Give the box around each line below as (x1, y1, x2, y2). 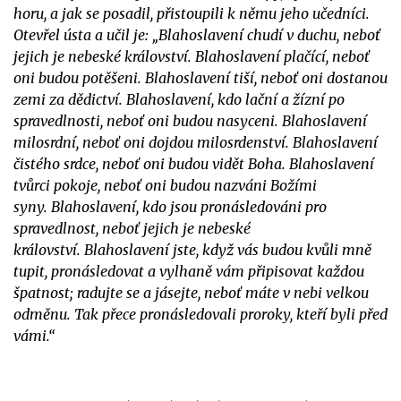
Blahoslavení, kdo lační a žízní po (126, 90, 345, 108)
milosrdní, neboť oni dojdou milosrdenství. (13, 132, 293, 151)
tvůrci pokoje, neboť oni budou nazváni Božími (13, 175, 317, 194)
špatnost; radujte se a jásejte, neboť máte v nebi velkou (13, 283, 369, 302)
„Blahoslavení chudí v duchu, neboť (152, 25, 380, 44)
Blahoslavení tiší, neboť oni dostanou (145, 68, 388, 87)
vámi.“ (13, 326, 55, 345)
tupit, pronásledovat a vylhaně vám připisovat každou (13, 261, 364, 280)
